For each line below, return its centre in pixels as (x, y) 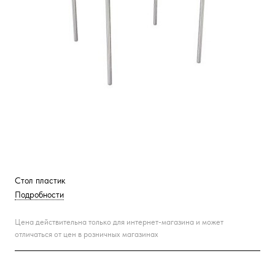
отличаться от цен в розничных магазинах (87, 234)
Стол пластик (40, 180)
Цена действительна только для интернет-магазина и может (119, 222)
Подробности (39, 195)
